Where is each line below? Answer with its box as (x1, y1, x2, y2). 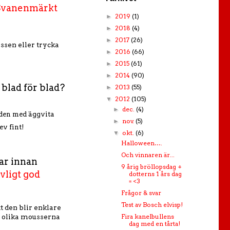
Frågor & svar (121, 189, 161, 197)
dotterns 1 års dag (128, 170, 182, 178)
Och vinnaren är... (121, 151, 175, 159)
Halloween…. (121, 139, 162, 147)
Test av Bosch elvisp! (121, 201, 183, 208)
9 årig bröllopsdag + (121, 163, 182, 170)
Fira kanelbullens (121, 213, 174, 220)
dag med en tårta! (128, 220, 180, 227)
